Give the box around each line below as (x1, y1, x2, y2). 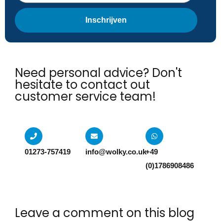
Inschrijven (85, 16, 127, 24)
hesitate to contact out (15, 76, 150, 93)
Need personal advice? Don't (15, 65, 182, 81)
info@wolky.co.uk (85, 147, 147, 156)
